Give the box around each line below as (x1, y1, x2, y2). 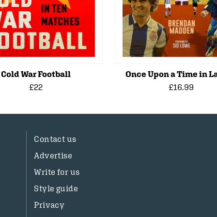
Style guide (34, 184, 78, 193)
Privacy (34, 200, 65, 210)
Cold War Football (1, 69, 71, 79)
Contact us (34, 134, 77, 144)
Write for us (34, 167, 80, 177)
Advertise (34, 151, 73, 160)
